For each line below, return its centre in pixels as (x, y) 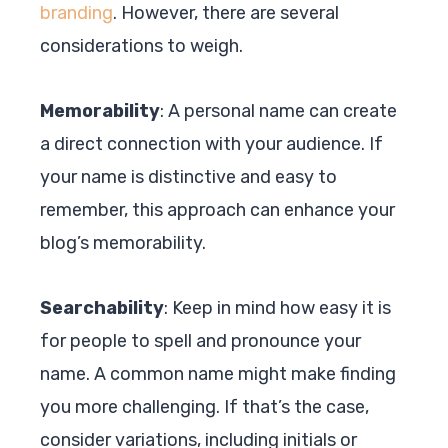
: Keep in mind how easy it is (277, 307)
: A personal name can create (278, 110)
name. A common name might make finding (218, 373)
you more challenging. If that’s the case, (204, 406)
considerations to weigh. (141, 45)
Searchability (102, 307)
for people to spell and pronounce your (200, 340)
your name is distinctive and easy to (188, 176)
